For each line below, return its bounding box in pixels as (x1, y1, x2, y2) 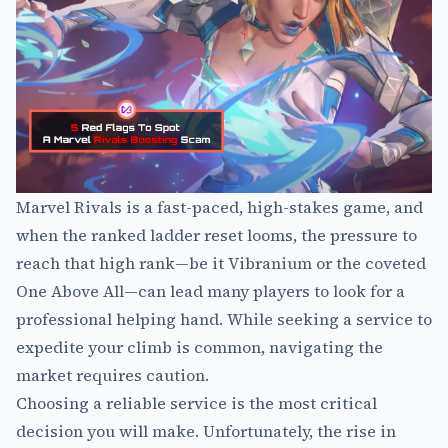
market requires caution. (16, 364, 209, 387)
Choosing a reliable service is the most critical (16, 392, 377, 415)
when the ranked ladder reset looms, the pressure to (16, 224, 417, 247)
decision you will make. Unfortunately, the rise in (16, 420, 396, 443)
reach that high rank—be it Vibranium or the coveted (16, 252, 426, 275)
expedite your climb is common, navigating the (16, 336, 383, 359)
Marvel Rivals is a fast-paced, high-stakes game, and (16, 196, 423, 219)
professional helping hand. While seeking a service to (16, 308, 432, 331)
